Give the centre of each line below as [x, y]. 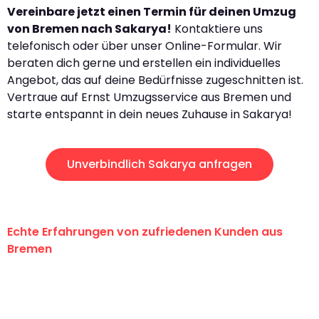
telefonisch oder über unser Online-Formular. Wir [145, 46]
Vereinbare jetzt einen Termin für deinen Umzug [152, 12]
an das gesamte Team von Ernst [131, 303]
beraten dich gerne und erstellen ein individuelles [144, 63]
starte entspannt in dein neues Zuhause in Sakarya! [150, 115]
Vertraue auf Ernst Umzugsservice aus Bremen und [149, 98]
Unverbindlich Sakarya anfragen [159, 164]
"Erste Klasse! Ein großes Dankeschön [152, 282]
